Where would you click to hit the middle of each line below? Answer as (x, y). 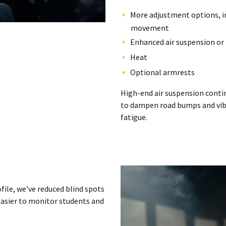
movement (150, 28)
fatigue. (134, 117)
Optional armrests (162, 72)
